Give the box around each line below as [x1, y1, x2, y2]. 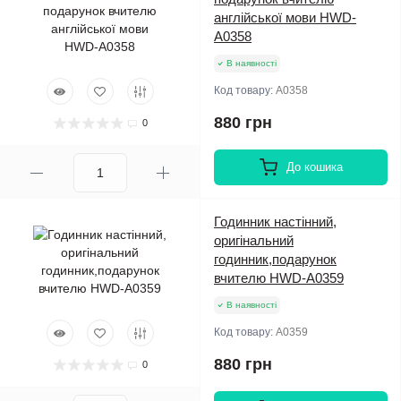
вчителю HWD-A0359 [214, 270, 344, 286]
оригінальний [214, 233, 294, 248]
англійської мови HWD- [214, 10, 356, 25]
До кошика [286, 160, 343, 174]
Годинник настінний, [214, 214, 337, 229]
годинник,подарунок [214, 252, 337, 267]
